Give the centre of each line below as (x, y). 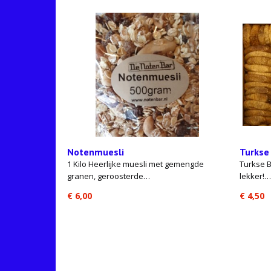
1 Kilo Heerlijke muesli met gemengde (135, 164)
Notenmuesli (96, 152)
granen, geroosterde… (109, 176)
